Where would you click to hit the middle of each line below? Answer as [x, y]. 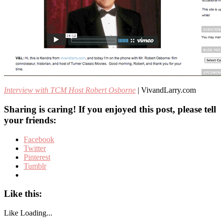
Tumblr [35, 166]
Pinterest [37, 157]
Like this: [23, 194]
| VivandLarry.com [166, 90]
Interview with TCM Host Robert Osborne [70, 90]
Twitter [35, 148]
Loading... [36, 213]
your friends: [30, 120]
